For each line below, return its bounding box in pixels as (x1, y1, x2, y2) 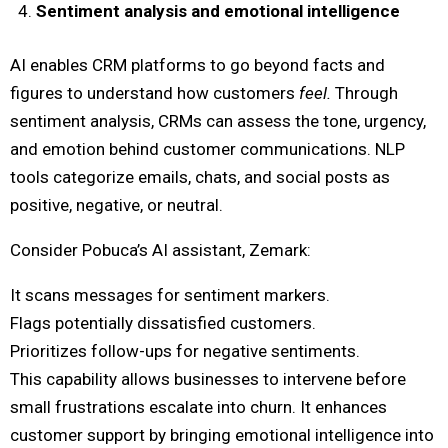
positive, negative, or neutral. (10, 194, 223, 215)
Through (331, 82, 398, 103)
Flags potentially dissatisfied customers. (10, 312, 316, 333)
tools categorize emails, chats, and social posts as (10, 166, 390, 187)
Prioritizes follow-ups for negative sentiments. (10, 340, 360, 361)
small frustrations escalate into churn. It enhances (10, 396, 387, 417)
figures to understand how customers (10, 82, 299, 103)
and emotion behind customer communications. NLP (10, 138, 405, 159)
